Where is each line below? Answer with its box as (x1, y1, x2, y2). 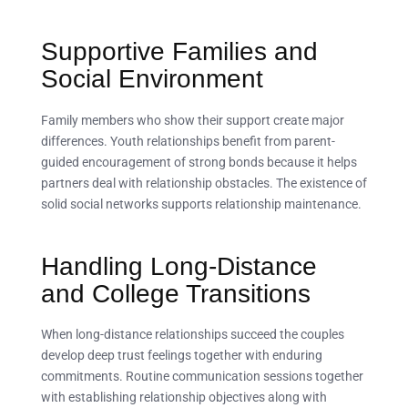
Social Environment (41, 65, 263, 94)
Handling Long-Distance (41, 251, 317, 280)
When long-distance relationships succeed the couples (41, 327, 344, 342)
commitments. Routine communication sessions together (41, 369, 363, 384)
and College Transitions (41, 279, 311, 308)
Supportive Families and (41, 37, 318, 66)
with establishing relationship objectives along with (41, 390, 327, 405)
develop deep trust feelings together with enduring (41, 348, 322, 363)
